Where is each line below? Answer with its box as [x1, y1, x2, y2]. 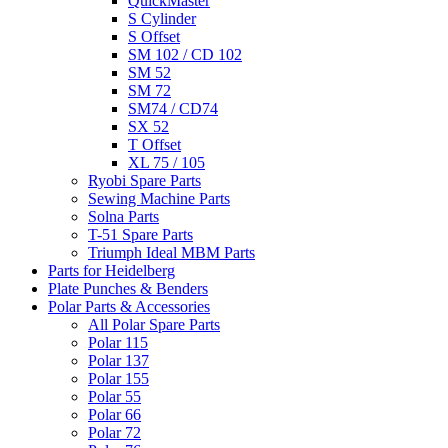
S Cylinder [128, 10, 196, 28]
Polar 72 [88, 424, 141, 442]
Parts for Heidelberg [48, 262, 175, 280]
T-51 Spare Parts [88, 226, 193, 244]
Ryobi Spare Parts [88, 172, 201, 190]
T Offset [128, 136, 181, 154]
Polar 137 [88, 352, 149, 370]
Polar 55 [88, 388, 141, 406]
